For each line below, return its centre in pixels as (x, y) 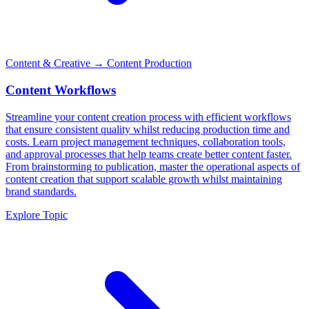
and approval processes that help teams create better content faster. (149, 154)
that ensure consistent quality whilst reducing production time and (148, 129)
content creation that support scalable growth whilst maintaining (144, 179)
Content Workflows (61, 90)
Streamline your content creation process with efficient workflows (148, 117)
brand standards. (41, 191)
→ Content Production (141, 63)
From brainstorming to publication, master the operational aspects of (153, 166)
